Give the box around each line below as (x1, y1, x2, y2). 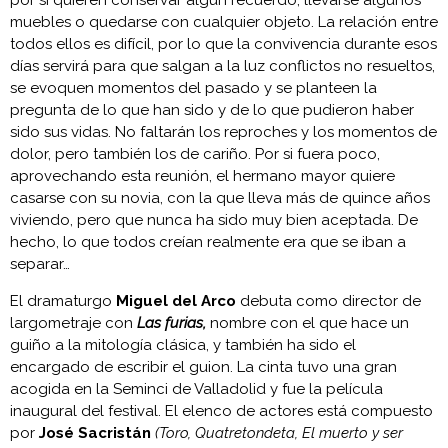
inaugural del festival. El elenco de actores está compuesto (10, 401, 433, 420)
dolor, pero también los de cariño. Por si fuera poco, (10, 144, 380, 163)
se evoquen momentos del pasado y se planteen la (10, 78, 377, 97)
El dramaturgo (10, 291, 116, 310)
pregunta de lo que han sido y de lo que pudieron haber (10, 100, 414, 119)
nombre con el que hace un (206, 313, 409, 332)
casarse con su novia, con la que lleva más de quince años (10, 188, 430, 207)
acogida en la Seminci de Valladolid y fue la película (10, 379, 383, 398)
